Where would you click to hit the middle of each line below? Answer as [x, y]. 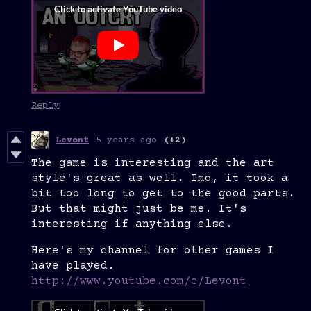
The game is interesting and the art [153, 163]
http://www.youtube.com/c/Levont [139, 281]
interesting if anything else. [132, 225]
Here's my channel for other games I [153, 251]
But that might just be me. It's [139, 209]
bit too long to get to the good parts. [163, 194]
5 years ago [126, 140]
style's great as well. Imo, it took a [160, 179]
